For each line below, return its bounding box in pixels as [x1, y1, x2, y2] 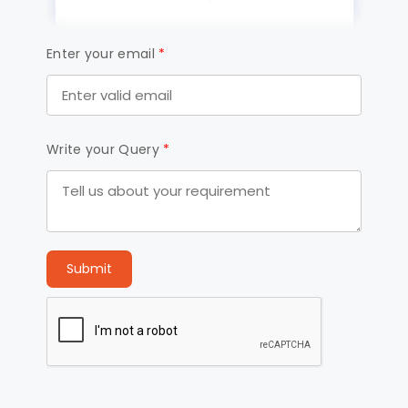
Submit [66, 259, 113, 278]
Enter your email [46, 44, 159, 63]
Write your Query [46, 139, 164, 158]
